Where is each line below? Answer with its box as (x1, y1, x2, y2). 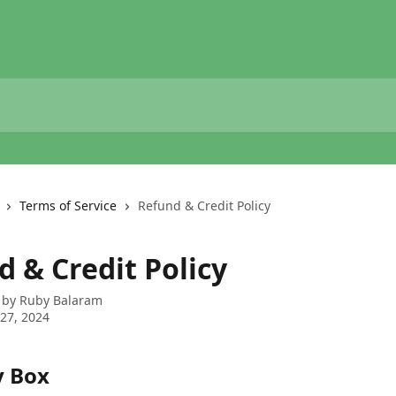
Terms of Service (19, 197, 117, 214)
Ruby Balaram (19, 292, 103, 308)
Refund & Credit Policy (138, 197, 270, 214)
